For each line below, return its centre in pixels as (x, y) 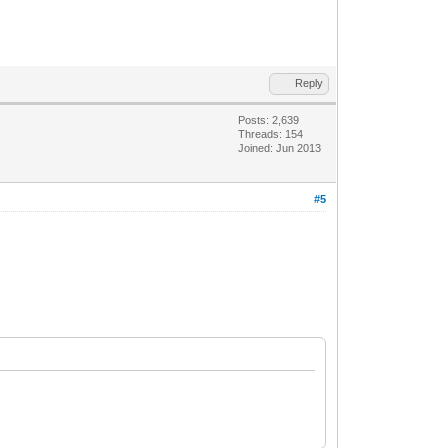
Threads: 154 (271, 133)
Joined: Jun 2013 (280, 147)
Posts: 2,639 (269, 119)
